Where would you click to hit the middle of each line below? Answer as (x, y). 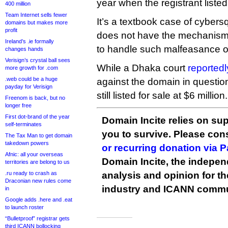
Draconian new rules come (38, 181)
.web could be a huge (31, 79)
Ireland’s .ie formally (30, 41)
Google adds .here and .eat (39, 199)
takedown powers (27, 143)
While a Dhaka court (142, 68)
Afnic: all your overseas (34, 154)
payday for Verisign (29, 87)
